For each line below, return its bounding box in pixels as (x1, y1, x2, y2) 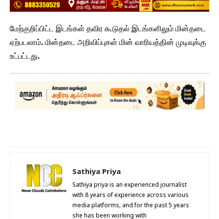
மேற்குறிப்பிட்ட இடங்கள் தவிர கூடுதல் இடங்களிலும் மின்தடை (10, 24, 206, 34)
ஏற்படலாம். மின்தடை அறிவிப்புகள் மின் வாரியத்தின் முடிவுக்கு (10, 38, 206, 47)
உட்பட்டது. (10, 51, 40, 61)
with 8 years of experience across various (72, 192, 189, 199)
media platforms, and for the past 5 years (72, 202, 189, 210)
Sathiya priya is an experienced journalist (72, 182, 187, 189)
